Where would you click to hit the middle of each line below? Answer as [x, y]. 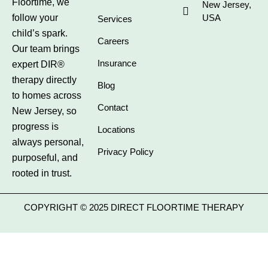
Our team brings [46, 49]
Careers [113, 41]
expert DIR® [38, 65]
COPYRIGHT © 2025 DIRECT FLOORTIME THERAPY [134, 208]
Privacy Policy [125, 152]
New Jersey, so [44, 111]
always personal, [48, 142]
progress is [35, 127]
